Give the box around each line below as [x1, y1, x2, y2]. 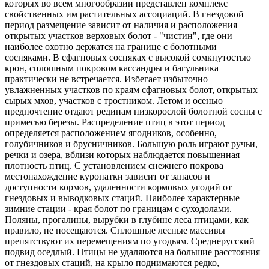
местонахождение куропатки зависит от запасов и [5, 171, 210, 181]
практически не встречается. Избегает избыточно [5, 74, 208, 84]
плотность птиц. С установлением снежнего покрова [5, 160, 223, 171]
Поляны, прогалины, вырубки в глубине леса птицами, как [5, 214, 249, 225]
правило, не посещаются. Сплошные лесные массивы [5, 225, 225, 235]
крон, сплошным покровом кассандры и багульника [5, 63, 219, 73]
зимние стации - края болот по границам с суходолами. [5, 204, 232, 214]
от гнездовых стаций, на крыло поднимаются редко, [5, 258, 219, 268]
